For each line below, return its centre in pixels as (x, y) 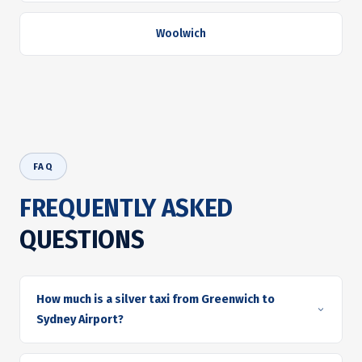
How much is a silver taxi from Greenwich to (156, 299)
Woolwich (181, 34)
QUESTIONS (82, 240)
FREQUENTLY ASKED (126, 208)
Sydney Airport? (80, 320)
